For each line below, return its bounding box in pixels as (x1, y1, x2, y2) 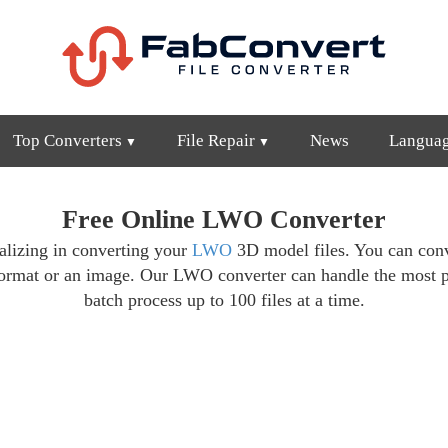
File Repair (177, 131, 255, 150)
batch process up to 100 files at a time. (83, 290, 365, 310)
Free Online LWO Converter (62, 205, 386, 234)
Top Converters (13, 131, 122, 150)
